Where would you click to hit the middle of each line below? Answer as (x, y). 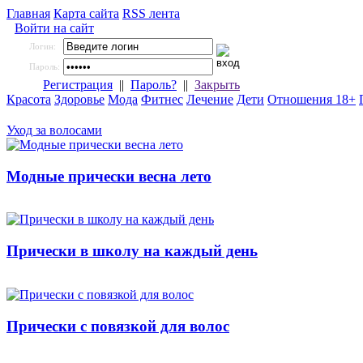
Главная (28, 13)
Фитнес (162, 99)
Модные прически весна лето (109, 176)
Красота (29, 99)
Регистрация (78, 85)
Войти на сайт (54, 28)
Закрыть (217, 85)
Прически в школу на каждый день (132, 251)
